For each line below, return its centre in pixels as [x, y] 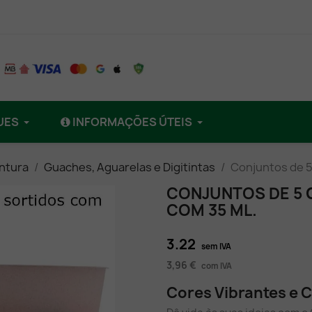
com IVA [217, 266]
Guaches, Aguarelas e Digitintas [130, 167]
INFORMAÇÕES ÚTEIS [132, 122]
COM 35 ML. [212, 210]
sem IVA [216, 247]
